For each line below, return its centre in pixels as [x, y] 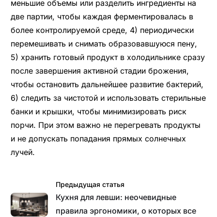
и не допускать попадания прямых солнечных [98, 138]
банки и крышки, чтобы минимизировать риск [98, 111]
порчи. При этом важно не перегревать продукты [105, 125]
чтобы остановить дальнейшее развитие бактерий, [107, 84]
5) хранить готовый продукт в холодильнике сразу [108, 57]
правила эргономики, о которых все [126, 210]
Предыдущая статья [90, 184]
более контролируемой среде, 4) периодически [102, 30]
